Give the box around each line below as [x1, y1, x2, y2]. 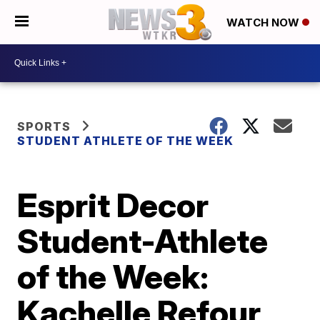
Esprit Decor [17, 184, 209, 225]
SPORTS [17, 119, 71, 134]
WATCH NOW [226, 16, 302, 30]
